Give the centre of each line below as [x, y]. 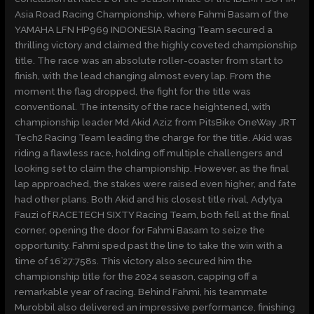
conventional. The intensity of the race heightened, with [143, 107]
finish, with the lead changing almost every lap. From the [143, 76]
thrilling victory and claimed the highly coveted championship [156, 45]
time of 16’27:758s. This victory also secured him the [134, 261]
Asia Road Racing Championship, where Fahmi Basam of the [152, 14]
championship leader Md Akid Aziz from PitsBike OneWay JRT [156, 122]
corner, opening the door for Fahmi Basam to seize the [140, 230]
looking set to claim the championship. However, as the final [152, 169]
